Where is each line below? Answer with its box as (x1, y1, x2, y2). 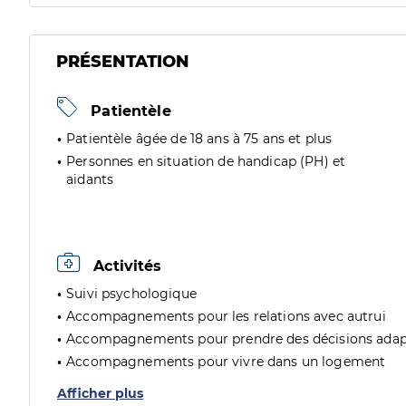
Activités (89, 257, 162, 275)
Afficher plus (57, 385, 143, 401)
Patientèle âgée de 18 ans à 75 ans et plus (66, 130, 333, 147)
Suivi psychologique (66, 285, 197, 302)
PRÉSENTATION (56, 52, 189, 72)
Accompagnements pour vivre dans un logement (66, 353, 386, 370)
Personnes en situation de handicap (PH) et (66, 153, 346, 169)
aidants (66, 171, 114, 188)
